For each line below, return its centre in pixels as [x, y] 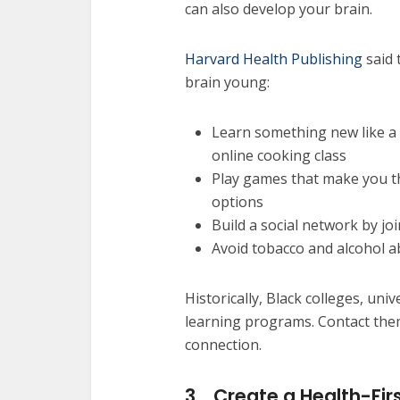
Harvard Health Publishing [274, 59]
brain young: [227, 82]
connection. [223, 345]
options [237, 202]
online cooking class [279, 155]
